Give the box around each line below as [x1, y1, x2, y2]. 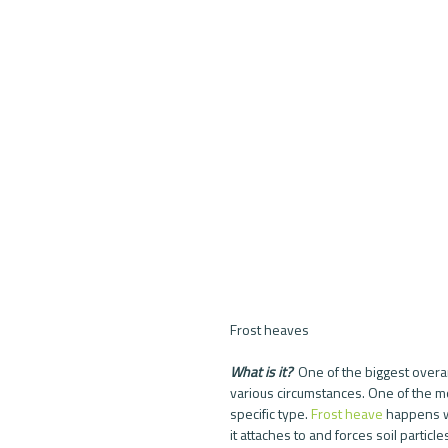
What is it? [230, 360, 295, 382]
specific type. [230, 402, 311, 424]
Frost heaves [230, 318, 309, 340]
